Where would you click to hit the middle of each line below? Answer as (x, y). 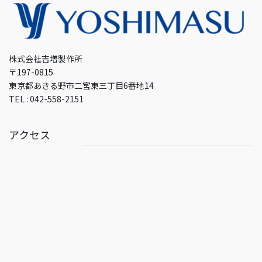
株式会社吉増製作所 (46, 59)
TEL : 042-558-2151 (46, 99)
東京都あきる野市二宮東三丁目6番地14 (81, 86)
